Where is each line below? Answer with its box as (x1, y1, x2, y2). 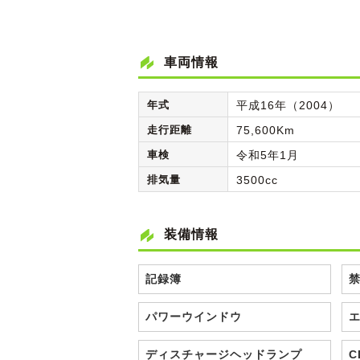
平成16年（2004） (236, 99, 340, 112)
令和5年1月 (236, 149, 299, 162)
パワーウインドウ (145, 310, 242, 324)
